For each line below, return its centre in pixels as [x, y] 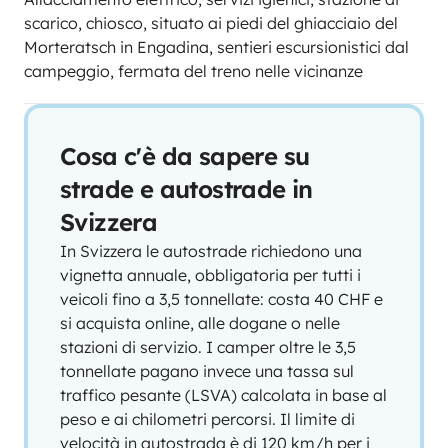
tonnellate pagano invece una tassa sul [207, 371]
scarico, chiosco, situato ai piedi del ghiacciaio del [211, 23]
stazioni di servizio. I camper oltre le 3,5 [208, 347]
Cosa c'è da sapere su [185, 156]
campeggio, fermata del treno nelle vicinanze [193, 71]
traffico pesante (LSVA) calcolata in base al [223, 395]
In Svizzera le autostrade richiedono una [211, 251]
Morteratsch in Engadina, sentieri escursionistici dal [216, 47]
